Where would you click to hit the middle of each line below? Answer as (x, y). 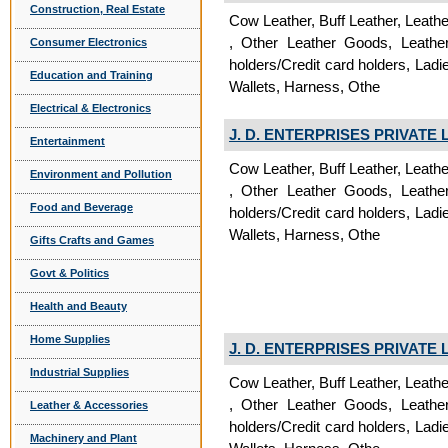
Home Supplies (70, 339)
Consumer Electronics (88, 42)
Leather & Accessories (89, 405)
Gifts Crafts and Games (92, 240)
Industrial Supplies (79, 372)
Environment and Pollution (101, 174)
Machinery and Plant (83, 438)
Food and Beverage (81, 207)
